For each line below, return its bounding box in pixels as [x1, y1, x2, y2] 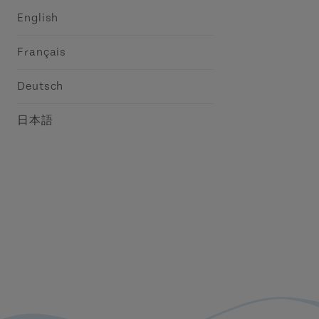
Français [17, 46, 67, 58]
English [17, 11, 59, 24]
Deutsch [17, 80, 64, 93]
